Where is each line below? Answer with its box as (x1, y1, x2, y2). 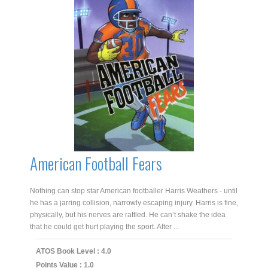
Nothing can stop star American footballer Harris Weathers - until (30, 186, 237, 195)
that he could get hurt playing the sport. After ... (30, 222, 179, 231)
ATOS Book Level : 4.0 (36, 246, 111, 255)
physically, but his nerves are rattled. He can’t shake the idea (30, 210, 226, 219)
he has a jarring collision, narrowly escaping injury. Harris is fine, (30, 198, 238, 207)
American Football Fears (30, 151, 162, 175)
